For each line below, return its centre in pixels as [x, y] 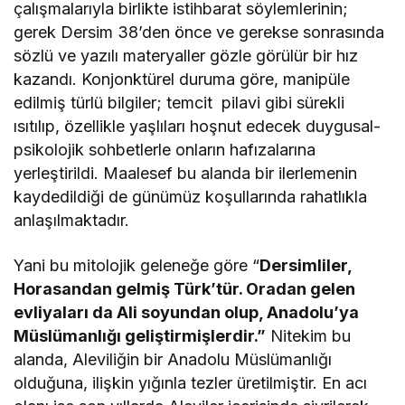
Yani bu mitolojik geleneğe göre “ [137, 266]
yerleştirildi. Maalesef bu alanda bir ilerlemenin [186, 174]
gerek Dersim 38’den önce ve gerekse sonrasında [199, 33]
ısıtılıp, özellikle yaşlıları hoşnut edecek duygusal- [198, 127]
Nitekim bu [309, 336]
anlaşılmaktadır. [74, 221]
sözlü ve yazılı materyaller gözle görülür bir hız [186, 56]
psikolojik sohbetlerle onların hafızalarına [165, 150]
